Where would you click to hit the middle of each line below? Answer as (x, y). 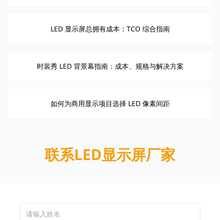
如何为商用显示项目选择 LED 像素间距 (110, 103)
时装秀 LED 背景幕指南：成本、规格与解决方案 (110, 66)
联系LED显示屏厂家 (110, 154)
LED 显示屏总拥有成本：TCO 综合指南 (110, 28)
